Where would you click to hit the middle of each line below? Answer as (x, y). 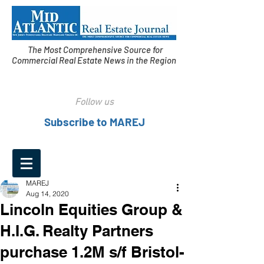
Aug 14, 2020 (47, 194)
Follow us (94, 103)
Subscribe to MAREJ (94, 122)
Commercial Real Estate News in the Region (95, 60)
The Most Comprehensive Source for (95, 49)
